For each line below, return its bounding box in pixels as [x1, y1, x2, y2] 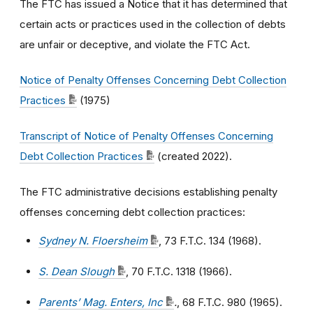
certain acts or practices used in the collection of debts [20, 17, 286, 31]
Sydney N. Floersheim [38, 234, 147, 247]
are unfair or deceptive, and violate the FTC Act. [20, 38, 250, 51]
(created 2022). [154, 150, 232, 163]
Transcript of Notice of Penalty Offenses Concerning [20, 129, 273, 143]
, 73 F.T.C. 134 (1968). [159, 234, 264, 247]
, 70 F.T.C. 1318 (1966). [126, 265, 235, 278]
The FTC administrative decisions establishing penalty [20, 185, 277, 198]
